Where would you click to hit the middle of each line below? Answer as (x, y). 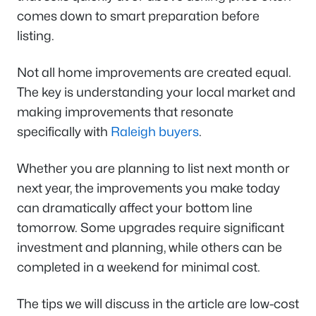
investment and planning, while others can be (150, 247)
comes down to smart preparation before (138, 16)
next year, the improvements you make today (148, 188)
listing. (36, 36)
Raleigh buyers (155, 132)
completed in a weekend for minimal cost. (140, 267)
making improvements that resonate (125, 112)
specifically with (64, 132)
